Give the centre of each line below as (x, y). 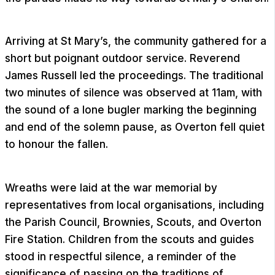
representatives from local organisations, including (134, 205)
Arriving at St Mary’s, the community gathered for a (136, 41)
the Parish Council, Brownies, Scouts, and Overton (133, 222)
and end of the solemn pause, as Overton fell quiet (135, 127)
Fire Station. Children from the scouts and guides (130, 239)
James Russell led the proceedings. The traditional (134, 76)
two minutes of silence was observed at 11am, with (134, 93)
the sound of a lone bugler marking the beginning (131, 110)
